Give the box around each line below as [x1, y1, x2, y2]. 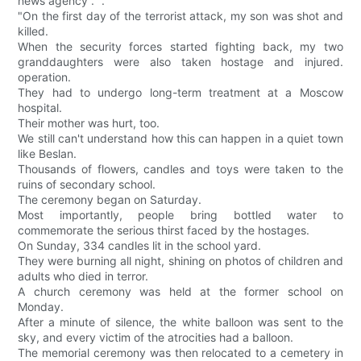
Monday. [18, 300, 64, 314]
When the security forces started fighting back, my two [18, 39, 343, 54]
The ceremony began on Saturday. [18, 193, 202, 207]
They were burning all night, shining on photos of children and [18, 254, 343, 268]
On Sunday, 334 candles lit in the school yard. [18, 239, 262, 253]
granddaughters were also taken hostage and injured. [18, 55, 343, 69]
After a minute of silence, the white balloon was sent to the [18, 315, 343, 330]
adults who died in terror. [18, 269, 149, 284]
